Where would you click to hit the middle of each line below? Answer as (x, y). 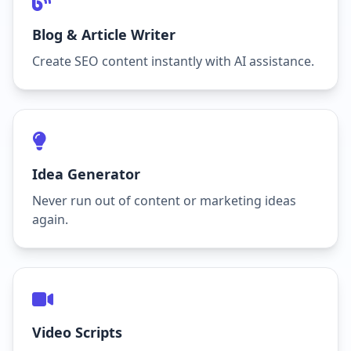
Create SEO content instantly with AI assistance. (173, 61)
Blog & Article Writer (104, 34)
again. (50, 219)
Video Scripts (77, 332)
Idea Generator (86, 174)
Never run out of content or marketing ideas (164, 201)
